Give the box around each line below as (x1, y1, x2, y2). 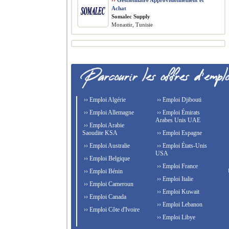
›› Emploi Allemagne (82, 109, 134, 116)
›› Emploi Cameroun (82, 180, 133, 188)
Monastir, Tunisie (111, 21, 153, 28)
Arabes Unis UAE (155, 117, 200, 124)
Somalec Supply (111, 13, 150, 19)
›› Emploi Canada (82, 193, 126, 200)
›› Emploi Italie (155, 175, 193, 182)
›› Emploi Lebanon (155, 201, 202, 208)
